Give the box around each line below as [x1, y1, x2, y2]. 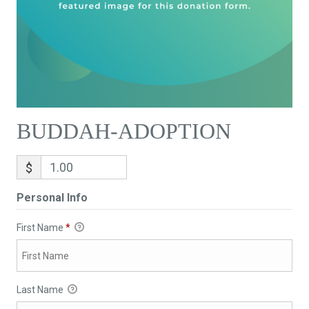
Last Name [16, 284, 66, 296]
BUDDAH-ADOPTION [16, 119, 231, 144]
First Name [16, 222, 66, 234]
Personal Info [16, 191, 88, 205]
